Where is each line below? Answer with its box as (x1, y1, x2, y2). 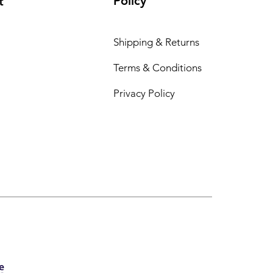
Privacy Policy (113, 87, 175, 99)
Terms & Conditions (113, 61, 202, 74)
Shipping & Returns (113, 35, 199, 48)
